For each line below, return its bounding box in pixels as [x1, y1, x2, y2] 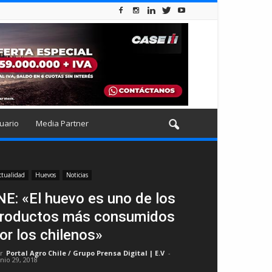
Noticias [66, 171, 88, 179]
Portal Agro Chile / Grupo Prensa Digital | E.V [6, 248, 165, 257]
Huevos [35, 171, 56, 179]
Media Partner [36, 118, 89, 129]
